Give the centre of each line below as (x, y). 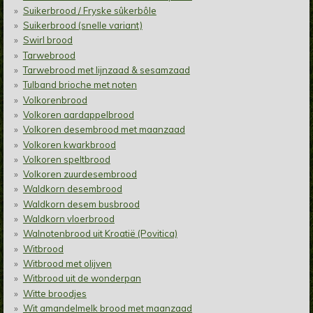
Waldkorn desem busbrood (81, 204)
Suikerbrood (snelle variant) (82, 26)
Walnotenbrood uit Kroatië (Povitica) (100, 234)
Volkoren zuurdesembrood (80, 174)
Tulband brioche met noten (80, 85)
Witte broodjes (54, 293)
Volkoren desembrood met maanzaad (104, 130)
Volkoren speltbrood (66, 159)
